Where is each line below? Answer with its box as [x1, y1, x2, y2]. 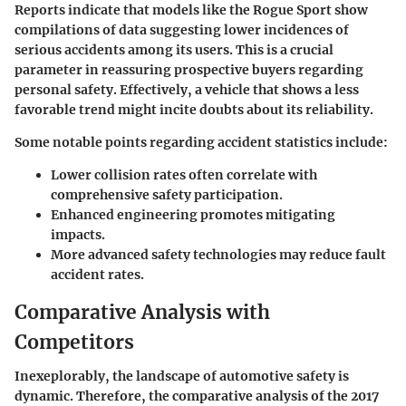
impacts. [51, 226, 105, 243]
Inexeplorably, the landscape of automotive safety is [14, 368, 349, 385]
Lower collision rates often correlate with [51, 166, 317, 183]
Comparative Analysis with [14, 299, 270, 324]
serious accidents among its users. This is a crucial [14, 41, 333, 58]
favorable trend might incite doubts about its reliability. [14, 101, 373, 118]
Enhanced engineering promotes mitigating [51, 206, 335, 223]
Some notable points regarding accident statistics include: [14, 133, 388, 150]
